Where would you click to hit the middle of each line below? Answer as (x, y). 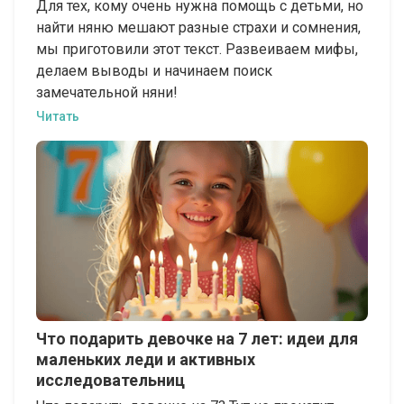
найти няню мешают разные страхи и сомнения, (198, 28)
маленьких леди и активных (146, 360)
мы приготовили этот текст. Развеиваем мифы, (197, 50)
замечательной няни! (107, 93)
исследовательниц (110, 381)
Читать (58, 117)
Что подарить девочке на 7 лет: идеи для (197, 339)
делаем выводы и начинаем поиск (154, 71)
